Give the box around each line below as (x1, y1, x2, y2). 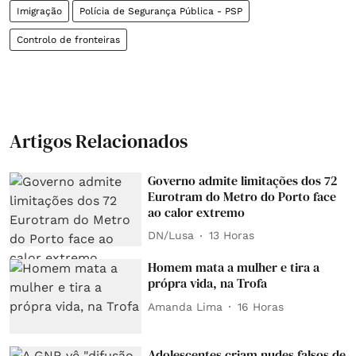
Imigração (17, 5, 62, 17)
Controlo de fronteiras (17, 33, 120, 45)
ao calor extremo (148, 203, 246, 221)
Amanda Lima (148, 300, 223, 313)
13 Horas (209, 229, 255, 242)
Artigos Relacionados (10, 127, 188, 154)
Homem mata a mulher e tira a (148, 258, 320, 277)
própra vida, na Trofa (148, 274, 268, 292)
